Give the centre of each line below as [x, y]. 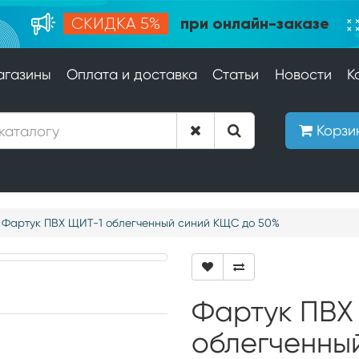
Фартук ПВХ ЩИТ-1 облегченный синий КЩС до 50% [141, 223]
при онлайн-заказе [252, 23]
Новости [303, 74]
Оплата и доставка [132, 74]
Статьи [236, 74]
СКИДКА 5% [115, 24]
